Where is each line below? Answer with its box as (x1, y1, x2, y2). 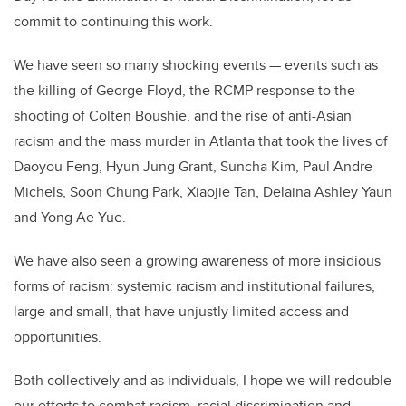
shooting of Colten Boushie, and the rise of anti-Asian (14, 105, 352, 127)
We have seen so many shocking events (14, 54, 266, 76)
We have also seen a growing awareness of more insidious (14, 250, 381, 272)
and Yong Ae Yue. (14, 207, 126, 228)
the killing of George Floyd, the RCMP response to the (14, 80, 355, 101)
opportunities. (14, 326, 101, 348)
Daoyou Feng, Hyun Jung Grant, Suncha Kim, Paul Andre (14, 156, 372, 178)
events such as (285, 54, 378, 76)
